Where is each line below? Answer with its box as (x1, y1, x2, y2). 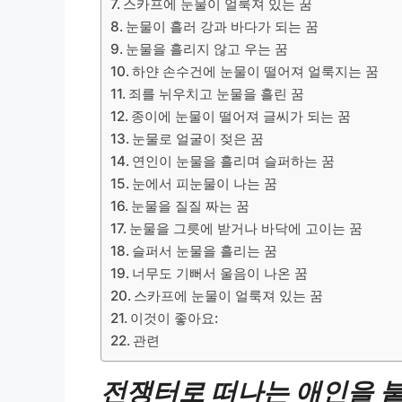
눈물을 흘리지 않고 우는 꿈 (126, 39, 289, 57)
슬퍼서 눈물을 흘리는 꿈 (132, 241, 278, 259)
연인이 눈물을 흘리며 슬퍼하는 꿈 (132, 152, 336, 170)
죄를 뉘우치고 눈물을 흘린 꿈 (128, 84, 305, 102)
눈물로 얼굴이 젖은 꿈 (132, 129, 265, 147)
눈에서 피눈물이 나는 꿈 (132, 174, 278, 192)
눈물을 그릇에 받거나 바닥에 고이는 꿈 (129, 219, 363, 237)
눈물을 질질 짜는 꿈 (131, 197, 250, 214)
